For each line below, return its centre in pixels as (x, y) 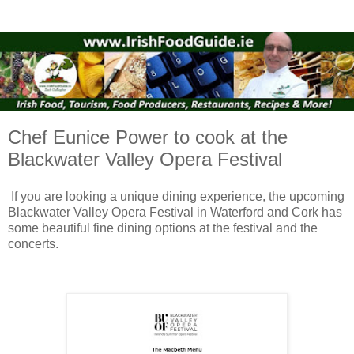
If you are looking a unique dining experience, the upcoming (176, 197)
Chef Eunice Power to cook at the (148, 137)
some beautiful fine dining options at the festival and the (163, 228)
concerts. (35, 244)
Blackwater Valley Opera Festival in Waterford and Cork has (175, 213)
